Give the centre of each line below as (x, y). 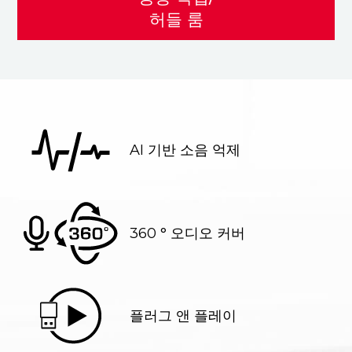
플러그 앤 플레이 (183, 316)
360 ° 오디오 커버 (187, 233)
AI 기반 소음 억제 (185, 150)
